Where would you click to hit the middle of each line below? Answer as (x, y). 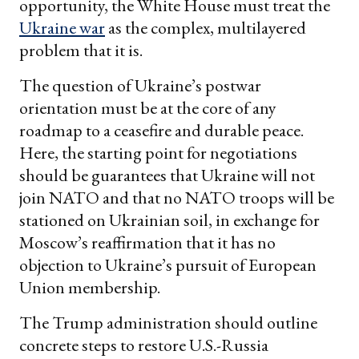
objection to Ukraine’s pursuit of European (168, 265)
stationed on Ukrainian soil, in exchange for (169, 220)
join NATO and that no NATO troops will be (177, 198)
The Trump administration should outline (168, 323)
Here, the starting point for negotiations (158, 153)
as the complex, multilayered (206, 28)
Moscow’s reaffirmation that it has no (147, 243)
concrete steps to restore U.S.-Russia (144, 345)
